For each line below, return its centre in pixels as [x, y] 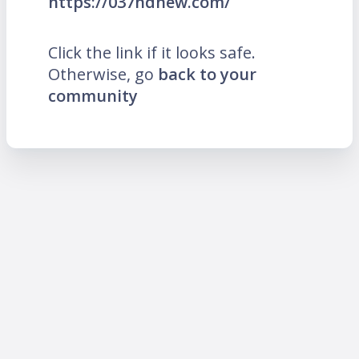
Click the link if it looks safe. [152, 53]
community [93, 96]
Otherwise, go [103, 75]
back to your [207, 75]
